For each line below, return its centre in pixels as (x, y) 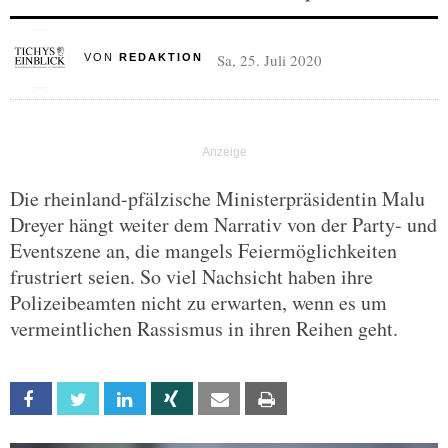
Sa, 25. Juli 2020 (269, 60)
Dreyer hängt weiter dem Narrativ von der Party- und (223, 224)
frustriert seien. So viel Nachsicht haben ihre (191, 276)
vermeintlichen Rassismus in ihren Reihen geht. (204, 328)
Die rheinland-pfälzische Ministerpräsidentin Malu (217, 198)
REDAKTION (160, 57)
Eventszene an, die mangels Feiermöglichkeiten (203, 250)
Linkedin (167, 399)
